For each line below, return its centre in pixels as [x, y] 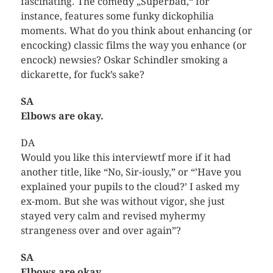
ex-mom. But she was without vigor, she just [122, 201]
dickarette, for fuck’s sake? [82, 74]
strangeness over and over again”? [101, 230]
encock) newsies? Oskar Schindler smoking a [124, 60]
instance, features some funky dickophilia [117, 16]
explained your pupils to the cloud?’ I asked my [130, 186]
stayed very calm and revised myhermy [113, 216]
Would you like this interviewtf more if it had [126, 157]
